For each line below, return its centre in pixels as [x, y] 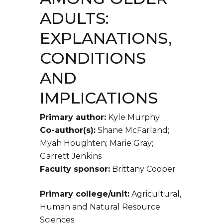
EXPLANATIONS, [106, 38]
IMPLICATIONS [99, 98]
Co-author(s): [68, 130]
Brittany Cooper [143, 169]
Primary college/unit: [85, 194]
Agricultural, [155, 194]
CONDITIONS [93, 58]
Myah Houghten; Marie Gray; [97, 143]
